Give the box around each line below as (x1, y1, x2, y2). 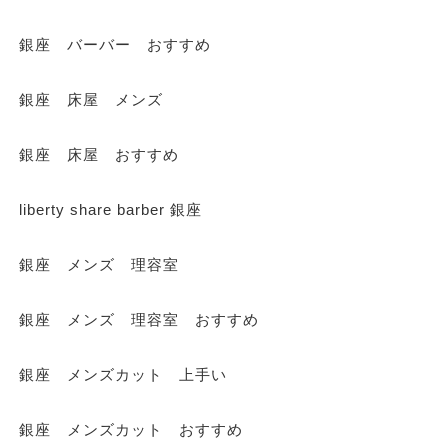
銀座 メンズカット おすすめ (18, 421, 243, 439)
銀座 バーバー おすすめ (18, 36, 211, 54)
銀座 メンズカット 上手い (18, 366, 227, 384)
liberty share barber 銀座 (18, 201, 202, 219)
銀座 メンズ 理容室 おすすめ (18, 311, 259, 329)
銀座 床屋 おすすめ (18, 146, 179, 164)
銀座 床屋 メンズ (18, 91, 163, 109)
